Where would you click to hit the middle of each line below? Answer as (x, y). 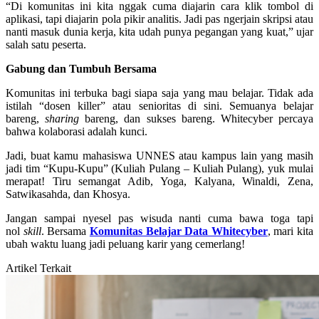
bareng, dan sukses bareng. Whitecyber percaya (197, 119)
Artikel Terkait (38, 268)
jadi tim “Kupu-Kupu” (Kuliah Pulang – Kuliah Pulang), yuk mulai (159, 169)
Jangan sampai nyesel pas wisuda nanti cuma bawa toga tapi (159, 219)
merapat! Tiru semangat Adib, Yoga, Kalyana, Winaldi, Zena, (159, 182)
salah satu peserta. (46, 45)
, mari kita (290, 231)
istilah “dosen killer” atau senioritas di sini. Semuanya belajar (159, 106)
